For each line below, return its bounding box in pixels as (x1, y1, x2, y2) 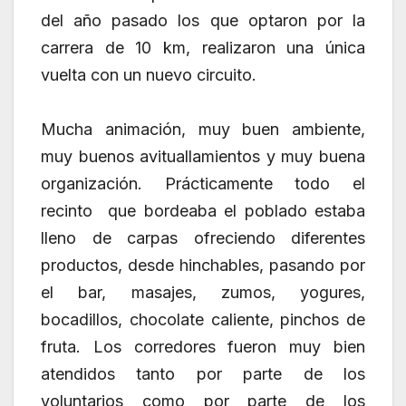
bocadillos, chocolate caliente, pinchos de (41, 310, 365, 330)
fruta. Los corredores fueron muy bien (41, 337, 365, 357)
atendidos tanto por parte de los (41, 364, 365, 384)
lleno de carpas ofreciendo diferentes (41, 228, 365, 248)
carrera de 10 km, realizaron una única (41, 38, 365, 58)
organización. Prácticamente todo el (41, 174, 365, 194)
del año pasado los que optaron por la (41, 11, 365, 31)
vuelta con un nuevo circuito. (41, 65, 256, 85)
